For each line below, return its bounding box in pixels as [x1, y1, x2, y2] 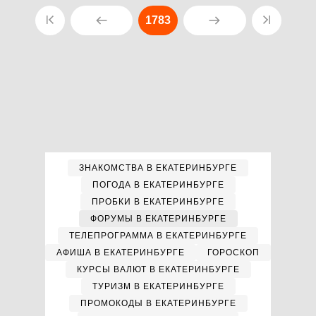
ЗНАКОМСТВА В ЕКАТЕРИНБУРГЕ [79, 163, 237, 173]
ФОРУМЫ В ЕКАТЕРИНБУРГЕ [90, 214, 226, 224]
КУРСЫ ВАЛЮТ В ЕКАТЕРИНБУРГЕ [76, 265, 240, 274]
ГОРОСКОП [207, 248, 260, 257]
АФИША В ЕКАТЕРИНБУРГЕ [56, 248, 185, 257]
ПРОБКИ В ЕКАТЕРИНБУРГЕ [92, 197, 224, 207]
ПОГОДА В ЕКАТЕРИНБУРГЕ [92, 180, 224, 190]
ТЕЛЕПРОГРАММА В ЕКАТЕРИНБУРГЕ [69, 231, 247, 241]
